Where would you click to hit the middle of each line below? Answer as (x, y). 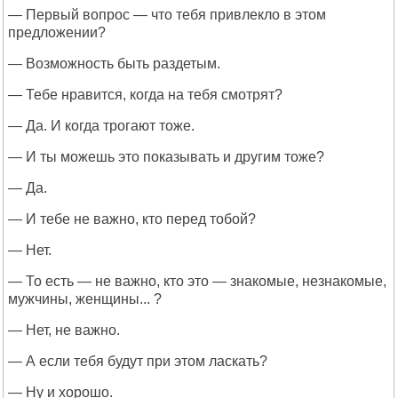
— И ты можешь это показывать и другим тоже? (166, 157)
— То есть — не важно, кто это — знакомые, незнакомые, (197, 281)
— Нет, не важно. (64, 330)
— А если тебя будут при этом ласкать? (138, 361)
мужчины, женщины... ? (85, 299)
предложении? (57, 32)
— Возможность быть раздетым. (114, 64)
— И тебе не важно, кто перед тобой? (132, 219)
